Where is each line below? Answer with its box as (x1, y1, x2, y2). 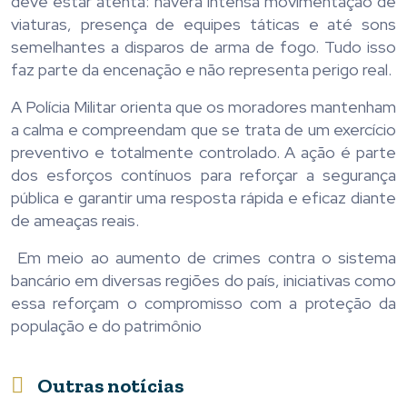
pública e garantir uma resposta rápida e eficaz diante (11, 186, 396, 208)
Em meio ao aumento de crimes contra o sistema (11, 246, 396, 268)
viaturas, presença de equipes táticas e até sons (11, 13, 396, 35)
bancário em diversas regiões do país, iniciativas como (11, 269, 396, 291)
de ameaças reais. (11, 209, 139, 231)
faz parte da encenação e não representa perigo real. (11, 58, 392, 80)
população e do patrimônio (11, 314, 202, 336)
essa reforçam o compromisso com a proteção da (11, 292, 396, 313)
